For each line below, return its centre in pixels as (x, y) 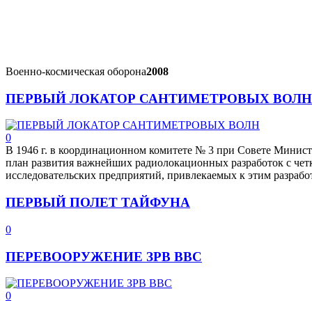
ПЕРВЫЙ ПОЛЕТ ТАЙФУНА (98, 203)
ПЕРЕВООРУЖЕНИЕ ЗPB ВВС (104, 256)
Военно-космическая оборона (76, 71)
